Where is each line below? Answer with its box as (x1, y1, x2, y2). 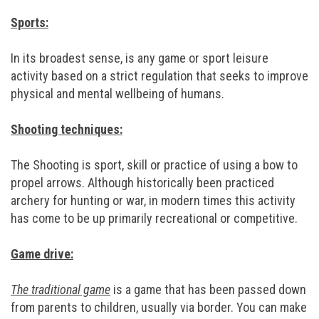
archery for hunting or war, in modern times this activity (11, 193, 296, 208)
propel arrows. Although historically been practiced (11, 175, 274, 190)
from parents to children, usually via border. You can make (11, 300, 307, 315)
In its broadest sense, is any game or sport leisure (11, 51, 268, 66)
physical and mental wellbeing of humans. (11, 86, 227, 101)
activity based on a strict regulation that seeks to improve (11, 68, 308, 83)
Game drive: (11, 246, 73, 261)
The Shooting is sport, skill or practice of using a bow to (11, 157, 298, 172)
